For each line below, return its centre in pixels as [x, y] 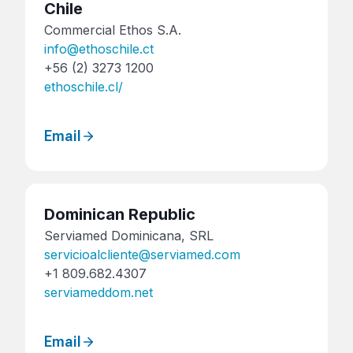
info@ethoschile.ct [99, 49]
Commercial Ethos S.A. [113, 30]
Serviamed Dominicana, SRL [129, 235]
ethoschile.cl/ [84, 87]
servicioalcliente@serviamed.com [142, 254]
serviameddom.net [98, 292]
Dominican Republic [120, 214]
